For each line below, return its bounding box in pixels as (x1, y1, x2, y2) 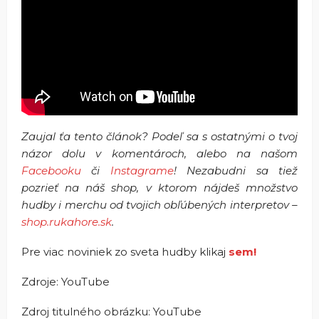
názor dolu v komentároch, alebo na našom (21, 147, 298, 160)
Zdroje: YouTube (21, 275, 110, 288)
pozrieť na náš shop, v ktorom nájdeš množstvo (21, 181, 298, 194)
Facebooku (21, 164, 81, 177)
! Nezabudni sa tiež (173, 164, 298, 177)
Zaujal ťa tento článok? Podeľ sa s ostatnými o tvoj (21, 130, 298, 143)
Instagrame (110, 164, 174, 177)
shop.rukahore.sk (21, 215, 112, 229)
